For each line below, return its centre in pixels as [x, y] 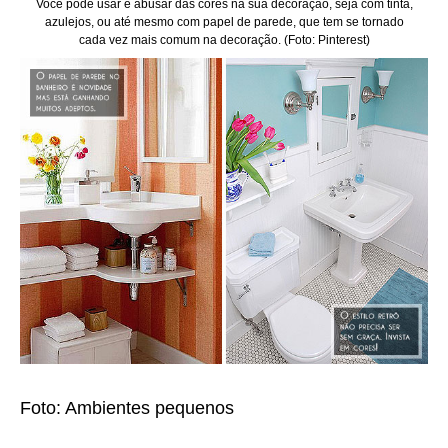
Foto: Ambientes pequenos [127, 408]
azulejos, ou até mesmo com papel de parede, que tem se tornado [224, 22]
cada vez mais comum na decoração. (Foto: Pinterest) [224, 40]
